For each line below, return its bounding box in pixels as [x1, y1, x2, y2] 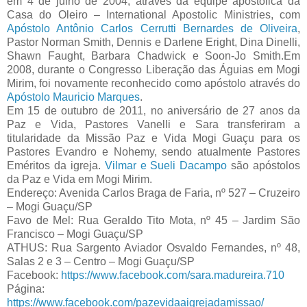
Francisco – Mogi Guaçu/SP [7, 228, 143, 241]
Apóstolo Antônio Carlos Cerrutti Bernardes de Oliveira [7, 23, 297, 35]
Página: [7, 283, 45, 295]
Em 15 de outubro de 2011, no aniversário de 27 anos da [7, 105, 300, 117]
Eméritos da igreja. [7, 160, 105, 172]
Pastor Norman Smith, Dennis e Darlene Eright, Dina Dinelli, [7, 36, 300, 49]
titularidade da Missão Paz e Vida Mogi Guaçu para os [7, 132, 300, 145]
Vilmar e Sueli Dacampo [104, 160, 228, 172]
